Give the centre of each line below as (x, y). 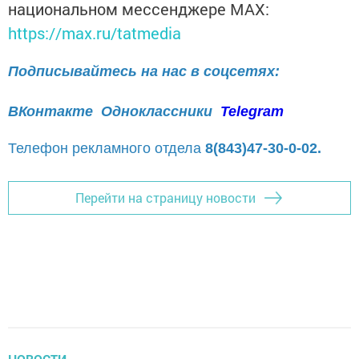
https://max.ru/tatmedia (95, 32)
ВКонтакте (50, 111)
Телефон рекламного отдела (107, 148)
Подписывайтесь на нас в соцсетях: (144, 71)
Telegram (252, 111)
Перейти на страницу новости (165, 198)
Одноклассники (159, 111)
